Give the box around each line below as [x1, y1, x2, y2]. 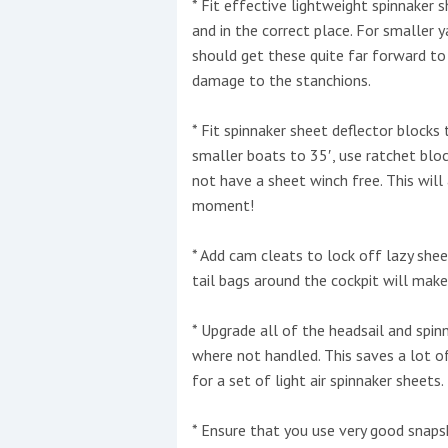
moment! [192, 194, 254, 215]
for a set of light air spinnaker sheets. [192, 369, 444, 390]
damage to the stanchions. [192, 69, 371, 90]
